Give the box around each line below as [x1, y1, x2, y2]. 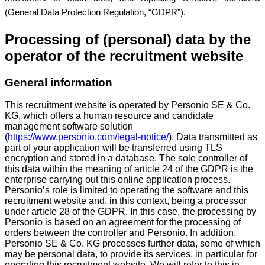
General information [5, 76, 112, 89]
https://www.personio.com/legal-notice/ [8, 132, 169, 143]
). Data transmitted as [169, 132, 257, 143]
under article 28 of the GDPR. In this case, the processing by [5, 206, 256, 217]
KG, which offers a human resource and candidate [5, 111, 214, 121]
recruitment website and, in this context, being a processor [5, 196, 247, 206]
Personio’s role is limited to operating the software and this [5, 185, 248, 196]
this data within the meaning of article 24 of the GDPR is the [5, 164, 253, 174]
